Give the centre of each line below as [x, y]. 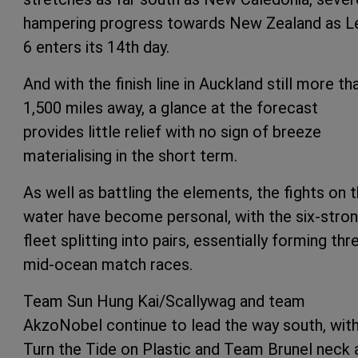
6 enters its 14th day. [96, 47]
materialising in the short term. [130, 155]
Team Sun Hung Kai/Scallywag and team [164, 301]
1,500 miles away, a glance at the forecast [171, 107]
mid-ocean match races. [108, 264]
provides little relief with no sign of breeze [172, 131]
